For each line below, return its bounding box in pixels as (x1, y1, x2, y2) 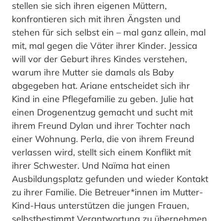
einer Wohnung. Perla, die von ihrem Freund (12, 133, 194, 145)
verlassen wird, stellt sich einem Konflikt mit (12, 146, 191, 158)
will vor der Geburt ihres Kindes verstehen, (12, 53, 187, 65)
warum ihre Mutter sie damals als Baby (12, 66, 174, 78)
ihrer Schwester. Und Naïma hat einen (12, 159, 170, 171)
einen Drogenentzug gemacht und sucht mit (12, 106, 193, 118)
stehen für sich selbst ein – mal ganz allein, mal (12, 26, 206, 38)
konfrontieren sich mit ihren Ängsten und (12, 13, 181, 25)
